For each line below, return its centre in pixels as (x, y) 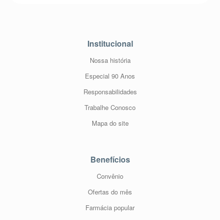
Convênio (110, 176)
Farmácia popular (110, 207)
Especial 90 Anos (110, 76)
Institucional (110, 43)
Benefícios (110, 159)
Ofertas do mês (110, 192)
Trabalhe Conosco (110, 107)
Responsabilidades (110, 92)
